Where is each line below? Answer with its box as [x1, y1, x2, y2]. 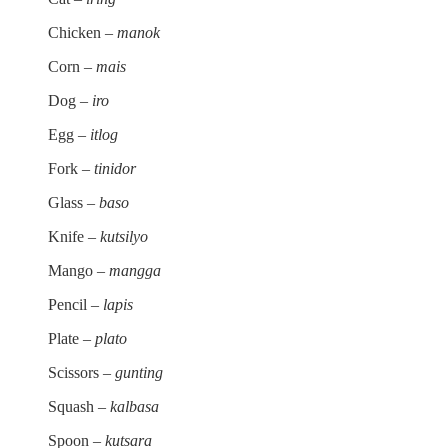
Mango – [48, 261, 109, 279]
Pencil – [48, 295, 103, 313]
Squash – [48, 397, 110, 415]
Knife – [48, 227, 100, 245]
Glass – [48, 193, 99, 211]
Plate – [48, 329, 95, 347]
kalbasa [110, 397, 159, 415]
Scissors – [48, 363, 115, 381]
